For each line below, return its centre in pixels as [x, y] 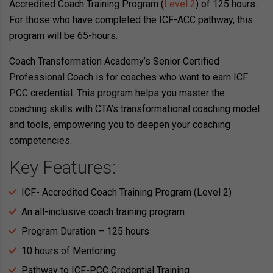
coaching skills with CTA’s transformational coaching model [134, 109]
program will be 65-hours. [63, 36]
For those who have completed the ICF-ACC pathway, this [131, 20]
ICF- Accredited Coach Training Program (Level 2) [126, 193]
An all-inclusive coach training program [103, 212]
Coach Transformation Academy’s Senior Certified [114, 62]
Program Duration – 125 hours [85, 232]
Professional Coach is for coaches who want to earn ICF [129, 77]
